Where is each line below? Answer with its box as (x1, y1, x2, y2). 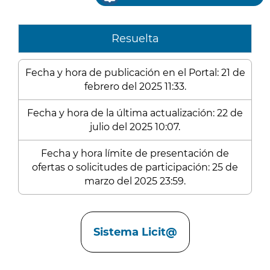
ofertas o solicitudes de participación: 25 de (32, 162, 238, 173)
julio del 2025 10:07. (90, 121, 180, 133)
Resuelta (111, 32, 159, 45)
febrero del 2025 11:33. (84, 81, 186, 92)
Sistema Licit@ (93, 225, 177, 239)
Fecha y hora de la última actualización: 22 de (27, 107, 243, 119)
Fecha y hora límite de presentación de (41, 148, 229, 159)
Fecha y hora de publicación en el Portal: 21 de (25, 67, 245, 78)
